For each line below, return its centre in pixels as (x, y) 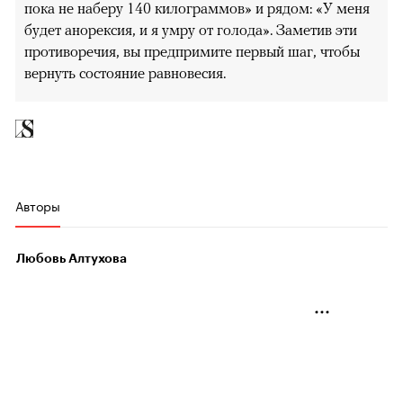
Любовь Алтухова (72, 258)
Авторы (38, 205)
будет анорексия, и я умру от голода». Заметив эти (191, 29)
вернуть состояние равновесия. (125, 72)
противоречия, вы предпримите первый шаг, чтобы (192, 51)
